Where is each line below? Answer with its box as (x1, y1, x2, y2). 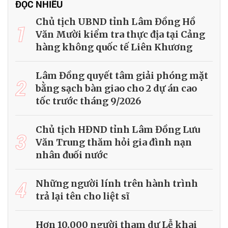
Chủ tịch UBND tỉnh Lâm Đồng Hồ (36, 15, 195, 27)
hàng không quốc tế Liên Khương (36, 41, 192, 53)
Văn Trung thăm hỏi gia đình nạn (36, 136, 192, 148)
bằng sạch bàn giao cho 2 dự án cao (36, 82, 197, 94)
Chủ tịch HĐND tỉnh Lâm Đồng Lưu (36, 123, 200, 135)
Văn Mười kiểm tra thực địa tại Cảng (36, 28, 205, 40)
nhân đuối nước (36, 149, 108, 161)
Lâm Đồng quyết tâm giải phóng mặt (36, 69, 208, 81)
